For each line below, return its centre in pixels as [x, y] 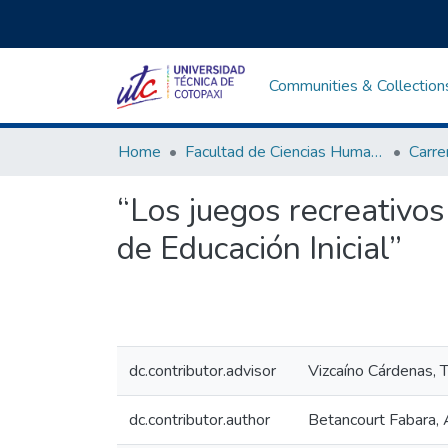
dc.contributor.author [199, 420]
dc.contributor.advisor [202, 371]
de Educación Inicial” [259, 248]
